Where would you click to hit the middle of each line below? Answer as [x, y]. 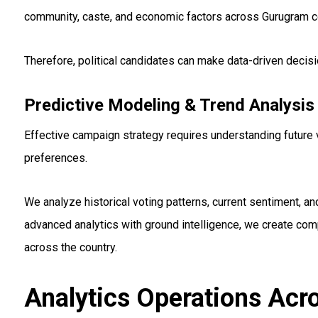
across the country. [70, 248]
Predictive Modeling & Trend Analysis [169, 105]
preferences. [55, 158]
